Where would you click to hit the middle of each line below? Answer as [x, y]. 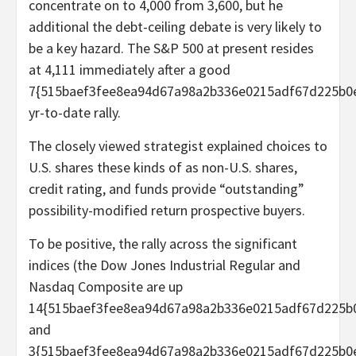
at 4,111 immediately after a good [130, 69]
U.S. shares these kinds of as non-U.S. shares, [163, 167]
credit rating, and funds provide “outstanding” [166, 188]
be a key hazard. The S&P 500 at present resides [171, 48]
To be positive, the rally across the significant [163, 243]
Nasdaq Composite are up [106, 286]
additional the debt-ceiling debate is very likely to [175, 26]
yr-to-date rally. [75, 112]
